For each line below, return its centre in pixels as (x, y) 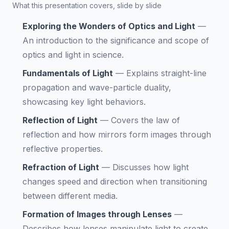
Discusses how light (151, 167)
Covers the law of (145, 120)
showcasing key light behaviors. (84, 102)
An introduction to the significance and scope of (116, 40)
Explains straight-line (166, 73)
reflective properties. (63, 149)
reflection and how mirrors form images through (117, 134)
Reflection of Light (60, 120)
